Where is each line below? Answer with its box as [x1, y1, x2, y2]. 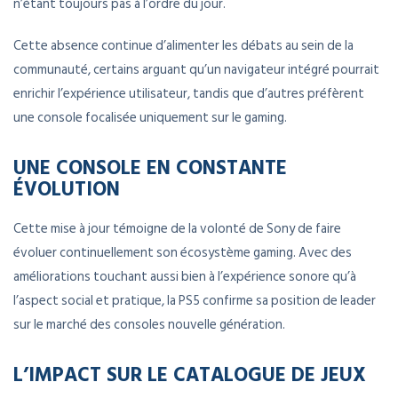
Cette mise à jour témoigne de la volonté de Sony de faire [13, 218, 341, 241]
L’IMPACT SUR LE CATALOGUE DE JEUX [13, 359, 366, 389]
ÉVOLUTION [13, 173, 120, 203]
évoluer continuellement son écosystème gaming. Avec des [13, 242, 352, 265]
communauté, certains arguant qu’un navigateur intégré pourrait [13, 59, 379, 82]
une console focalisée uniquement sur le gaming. [13, 107, 287, 130]
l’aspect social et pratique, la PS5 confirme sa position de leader [13, 290, 376, 313]
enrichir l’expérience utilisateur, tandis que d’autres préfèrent [13, 83, 364, 106]
